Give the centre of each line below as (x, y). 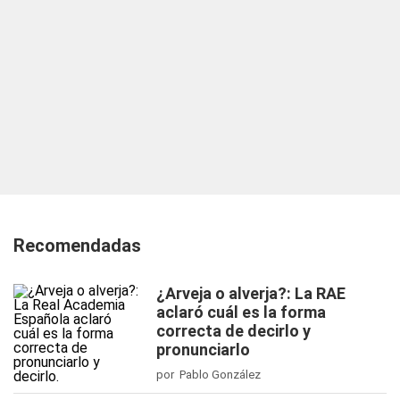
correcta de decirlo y (233, 331)
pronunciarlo (203, 350)
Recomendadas (77, 246)
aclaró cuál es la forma (241, 312)
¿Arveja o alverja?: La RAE (251, 293)
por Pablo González (208, 375)
